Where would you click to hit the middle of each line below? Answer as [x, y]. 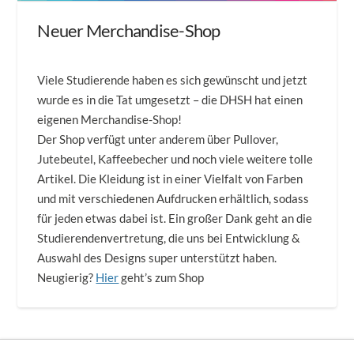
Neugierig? [67, 277]
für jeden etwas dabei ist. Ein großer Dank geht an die [175, 218]
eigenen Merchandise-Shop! [110, 119]
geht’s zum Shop [162, 277]
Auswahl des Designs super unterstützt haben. [157, 257]
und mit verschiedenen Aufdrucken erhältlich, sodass [173, 198]
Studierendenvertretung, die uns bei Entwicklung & [169, 237]
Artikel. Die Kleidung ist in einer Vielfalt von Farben [170, 178]
